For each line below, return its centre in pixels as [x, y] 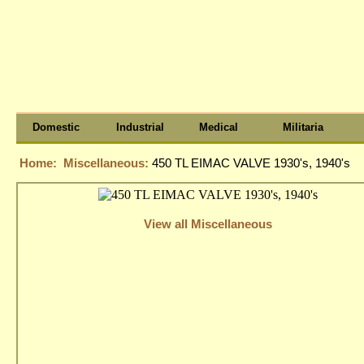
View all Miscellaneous [208, 224]
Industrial [140, 127]
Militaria [303, 127]
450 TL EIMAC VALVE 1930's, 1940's [251, 163]
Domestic [56, 127]
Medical [219, 127]
